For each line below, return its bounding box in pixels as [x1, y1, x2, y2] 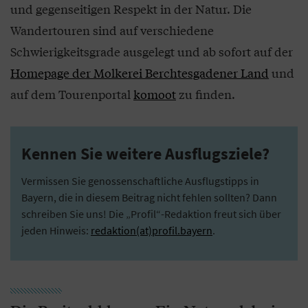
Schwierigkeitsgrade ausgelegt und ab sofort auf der [10, 43, 293, 60]
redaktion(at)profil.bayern [91, 223, 212, 237]
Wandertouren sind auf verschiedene [10, 21, 214, 38]
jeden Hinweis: [21, 223, 91, 237]
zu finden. [176, 85, 235, 102]
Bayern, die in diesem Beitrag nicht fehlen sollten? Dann [21, 190, 277, 204]
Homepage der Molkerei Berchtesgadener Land [10, 64, 269, 81]
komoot [133, 85, 176, 102]
